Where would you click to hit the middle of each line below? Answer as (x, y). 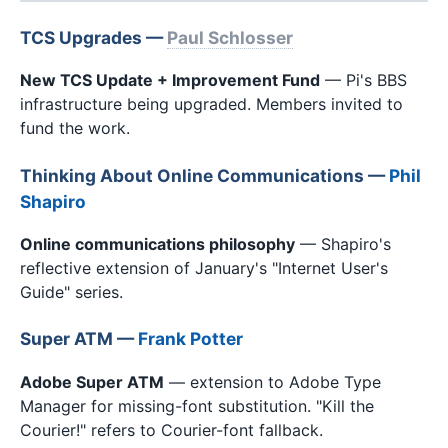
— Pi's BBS (363, 80)
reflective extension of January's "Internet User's (204, 267)
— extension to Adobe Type (272, 381)
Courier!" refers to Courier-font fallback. (171, 429)
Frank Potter (190, 339)
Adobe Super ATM (92, 381)
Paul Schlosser (230, 37)
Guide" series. (71, 291)
